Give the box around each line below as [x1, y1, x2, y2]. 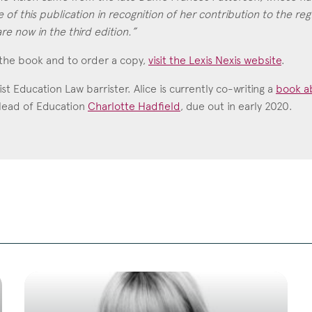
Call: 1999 [82, 155, 130, 169]
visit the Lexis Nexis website [148, 53, 281, 67]
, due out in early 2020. [180, 99, 292, 113]
